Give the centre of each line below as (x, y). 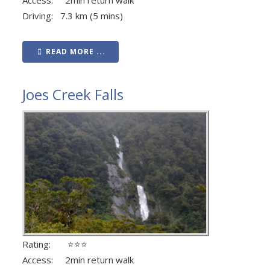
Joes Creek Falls (73, 94)
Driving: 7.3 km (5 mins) (73, 15)
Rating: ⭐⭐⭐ (55, 244)
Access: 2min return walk (78, 260)
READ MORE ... (76, 51)
